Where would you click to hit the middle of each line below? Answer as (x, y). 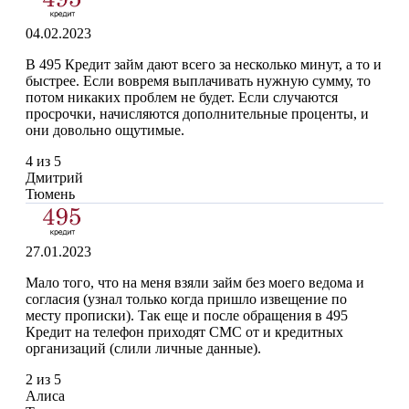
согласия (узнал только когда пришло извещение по (186, 299)
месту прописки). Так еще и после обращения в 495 (187, 316)
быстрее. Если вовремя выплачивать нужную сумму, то (198, 81)
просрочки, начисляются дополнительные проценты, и (197, 114)
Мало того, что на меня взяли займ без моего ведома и (195, 283)
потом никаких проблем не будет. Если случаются (182, 98)
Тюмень (50, 194)
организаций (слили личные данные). (143, 349)
